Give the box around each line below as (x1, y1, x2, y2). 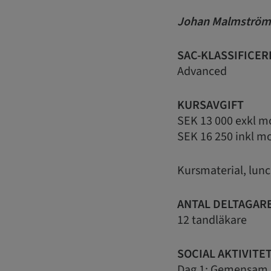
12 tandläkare (177, 212, 247, 229)
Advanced (177, 63, 227, 80)
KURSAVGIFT (177, 97, 244, 114)
